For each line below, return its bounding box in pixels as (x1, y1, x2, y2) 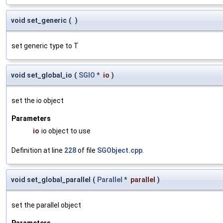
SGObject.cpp (97, 146, 142, 154)
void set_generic (11, 16, 67, 24)
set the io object (11, 96, 64, 105)
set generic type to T (11, 41, 79, 50)
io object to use (41, 126, 91, 135)
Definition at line (11, 146, 64, 154)
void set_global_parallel (11, 175, 91, 184)
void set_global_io (11, 71, 72, 79)
